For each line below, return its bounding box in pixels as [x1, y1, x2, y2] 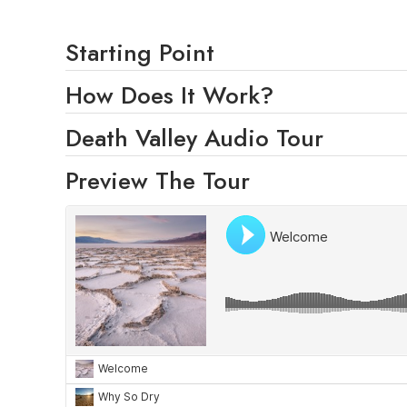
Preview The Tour [65, 163, 250, 198]
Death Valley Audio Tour [65, 120, 323, 155]
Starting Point [65, 35, 214, 70]
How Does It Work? [65, 77, 273, 113]
